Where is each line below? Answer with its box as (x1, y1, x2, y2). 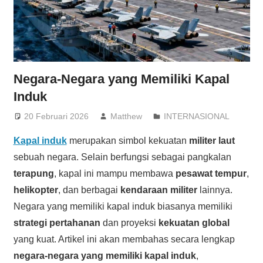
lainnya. (197, 184, 232, 195)
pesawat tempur (175, 168, 247, 178)
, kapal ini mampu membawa (53, 168, 176, 178)
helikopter (13, 184, 58, 195)
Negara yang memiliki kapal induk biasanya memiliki (13, 201, 232, 211)
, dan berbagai (58, 184, 120, 195)
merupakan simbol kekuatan (66, 135, 189, 146)
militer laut (188, 135, 235, 146)
